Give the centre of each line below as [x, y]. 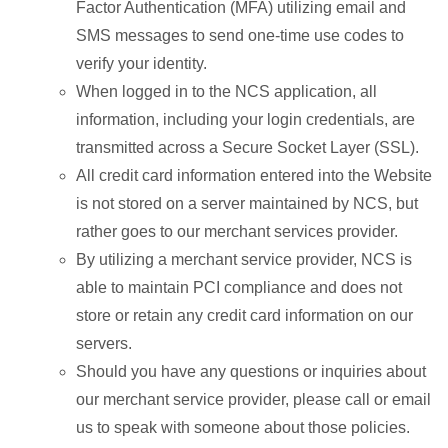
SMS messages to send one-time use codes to [240, 35]
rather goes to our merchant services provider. [237, 231]
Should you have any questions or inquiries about [251, 371]
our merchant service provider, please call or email [253, 399]
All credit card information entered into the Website [254, 175]
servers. [104, 343]
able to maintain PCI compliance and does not [239, 287]
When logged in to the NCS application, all [226, 91]
